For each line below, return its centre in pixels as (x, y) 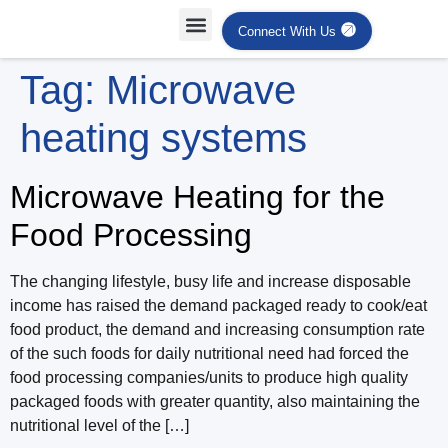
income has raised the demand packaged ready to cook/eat (218, 305)
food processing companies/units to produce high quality (209, 377)
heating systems (163, 138)
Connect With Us (287, 31)
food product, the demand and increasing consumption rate (217, 329)
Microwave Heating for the (197, 197)
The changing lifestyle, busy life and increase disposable (210, 281)
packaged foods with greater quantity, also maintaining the (215, 401)
